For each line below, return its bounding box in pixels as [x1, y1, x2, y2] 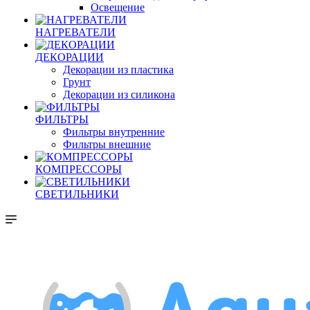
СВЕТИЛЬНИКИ [35, 188, 119, 200]
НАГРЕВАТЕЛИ [35, 26, 116, 38]
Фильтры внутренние [63, 126, 165, 138]
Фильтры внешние [63, 138, 151, 150]
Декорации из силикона [63, 89, 175, 100]
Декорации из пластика [63, 64, 174, 75]
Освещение [91, 1, 145, 13]
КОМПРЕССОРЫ [35, 163, 122, 175]
